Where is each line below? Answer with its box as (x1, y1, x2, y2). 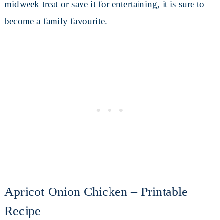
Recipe (4, 204, 41, 219)
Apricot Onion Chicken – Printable (4, 185, 188, 199)
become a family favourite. (4, 16, 108, 27)
